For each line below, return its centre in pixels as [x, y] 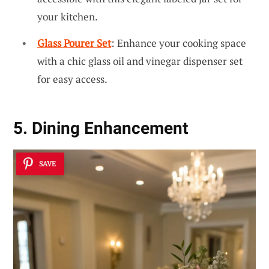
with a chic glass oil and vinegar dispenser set [140, 61]
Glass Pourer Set [74, 43]
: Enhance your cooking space [179, 43]
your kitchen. [68, 17]
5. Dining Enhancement [101, 128]
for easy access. [72, 79]
